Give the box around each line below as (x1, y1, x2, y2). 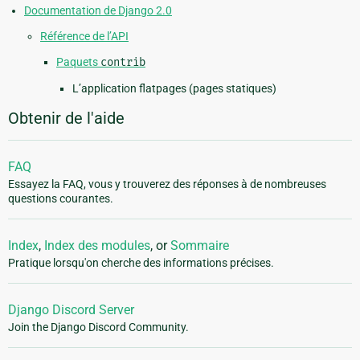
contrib (100, 55, 145, 69)
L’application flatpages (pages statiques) (72, 81, 276, 95)
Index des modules (44, 237, 150, 253)
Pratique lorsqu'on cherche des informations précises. (8, 256, 274, 269)
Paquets (56, 55, 100, 68)
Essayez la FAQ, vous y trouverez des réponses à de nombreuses (8, 177, 326, 190)
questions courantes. (8, 191, 113, 205)
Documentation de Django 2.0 (24, 3, 172, 17)
